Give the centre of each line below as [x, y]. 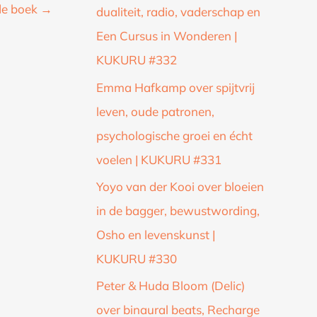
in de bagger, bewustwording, [178, 210]
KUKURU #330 [137, 258]
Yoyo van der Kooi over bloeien [180, 186]
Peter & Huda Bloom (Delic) [171, 286]
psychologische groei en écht [174, 135]
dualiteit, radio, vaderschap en [178, 12]
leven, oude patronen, [155, 111]
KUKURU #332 [137, 60]
